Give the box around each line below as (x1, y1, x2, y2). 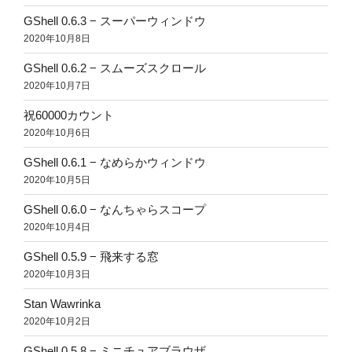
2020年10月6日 (24, 127, 90, 139)
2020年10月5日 (24, 174, 90, 186)
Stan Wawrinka (24, 297, 101, 311)
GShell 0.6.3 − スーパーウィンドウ (24, 14, 206, 28)
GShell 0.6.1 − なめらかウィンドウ (24, 156, 206, 170)
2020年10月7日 (24, 80, 90, 92)
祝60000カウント (24, 108, 114, 123)
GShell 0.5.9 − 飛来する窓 (24, 250, 159, 264)
